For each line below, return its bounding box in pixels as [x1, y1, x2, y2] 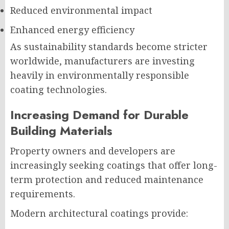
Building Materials [10, 122, 112, 140]
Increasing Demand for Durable [10, 106, 189, 124]
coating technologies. [10, 83, 107, 96]
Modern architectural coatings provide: [10, 207, 188, 219]
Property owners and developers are [10, 145, 175, 157]
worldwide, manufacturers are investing [10, 55, 195, 67]
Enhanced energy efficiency [10, 24, 134, 36]
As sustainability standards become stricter [10, 40, 208, 53]
